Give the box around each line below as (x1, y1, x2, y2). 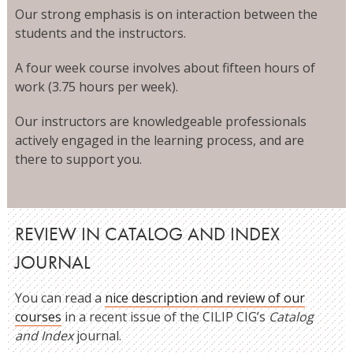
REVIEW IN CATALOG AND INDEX (14, 223, 280, 245)
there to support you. (14, 150, 142, 168)
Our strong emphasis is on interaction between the (14, 6, 318, 23)
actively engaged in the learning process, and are (14, 132, 304, 149)
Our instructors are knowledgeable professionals (14, 113, 307, 130)
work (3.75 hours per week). (14, 78, 178, 95)
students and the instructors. (14, 24, 186, 42)
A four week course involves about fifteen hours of (14, 59, 315, 76)
